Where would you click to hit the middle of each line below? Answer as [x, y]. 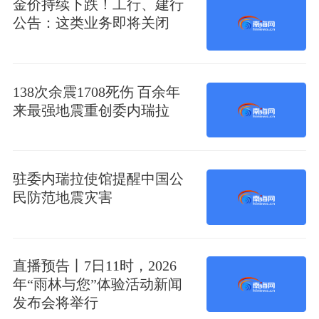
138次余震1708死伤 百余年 [96, 91]
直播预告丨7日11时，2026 [94, 266]
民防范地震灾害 [62, 197]
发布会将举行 [55, 303]
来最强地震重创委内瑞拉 [91, 110]
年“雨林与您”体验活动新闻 [97, 284]
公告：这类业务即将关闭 [91, 23]
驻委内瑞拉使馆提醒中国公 [98, 179]
